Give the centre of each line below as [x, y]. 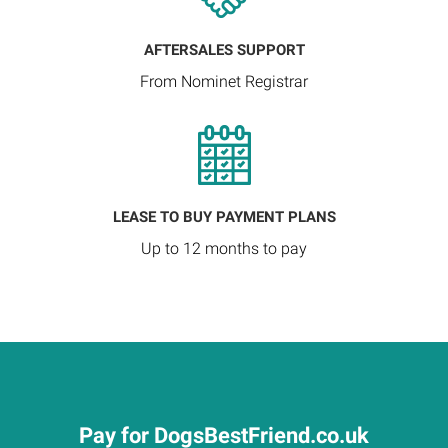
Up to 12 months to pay [224, 248]
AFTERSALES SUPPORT [224, 50]
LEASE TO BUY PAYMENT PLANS [224, 217]
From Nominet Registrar [224, 81]
